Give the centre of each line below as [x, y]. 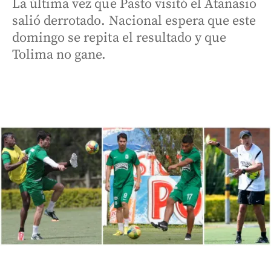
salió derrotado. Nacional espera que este [134, 21]
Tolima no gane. [59, 55]
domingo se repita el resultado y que [119, 38]
